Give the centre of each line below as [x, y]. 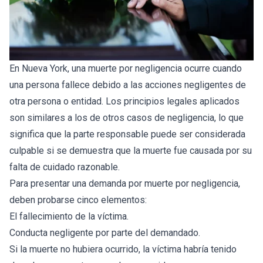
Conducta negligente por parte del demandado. [105, 232]
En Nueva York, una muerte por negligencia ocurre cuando [126, 68]
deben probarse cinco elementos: [78, 200]
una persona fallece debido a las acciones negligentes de [128, 85]
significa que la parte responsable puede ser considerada [127, 134]
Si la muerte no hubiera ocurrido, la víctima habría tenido [123, 249]
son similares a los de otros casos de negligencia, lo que [127, 117]
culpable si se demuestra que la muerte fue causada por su [131, 150]
